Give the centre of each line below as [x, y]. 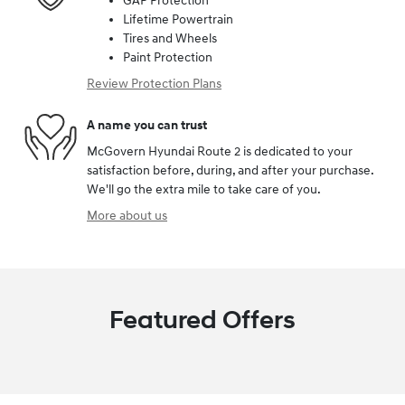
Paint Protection [168, 58]
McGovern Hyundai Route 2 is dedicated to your [220, 152]
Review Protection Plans [154, 84]
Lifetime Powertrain [178, 20]
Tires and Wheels [170, 39]
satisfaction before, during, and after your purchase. [230, 171]
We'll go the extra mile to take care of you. [204, 190]
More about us [127, 216]
